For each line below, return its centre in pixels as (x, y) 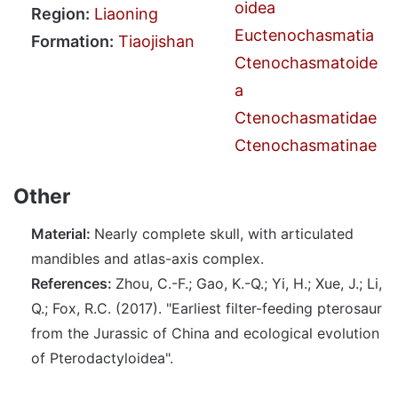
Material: (63, 233)
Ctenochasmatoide (306, 63)
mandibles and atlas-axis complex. (147, 258)
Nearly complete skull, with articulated (224, 233)
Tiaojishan (156, 41)
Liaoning (126, 13)
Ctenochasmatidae (306, 118)
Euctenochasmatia (304, 36)
